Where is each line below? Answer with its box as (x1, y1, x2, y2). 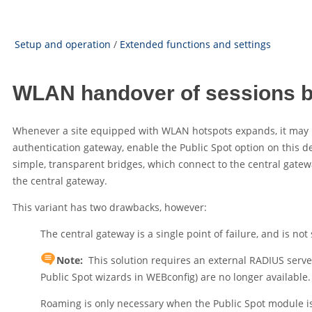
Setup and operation (15, 38, 111, 51)
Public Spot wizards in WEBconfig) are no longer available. (40, 270, 311, 284)
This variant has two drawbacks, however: (13, 201, 207, 214)
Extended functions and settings (120, 38, 271, 51)
